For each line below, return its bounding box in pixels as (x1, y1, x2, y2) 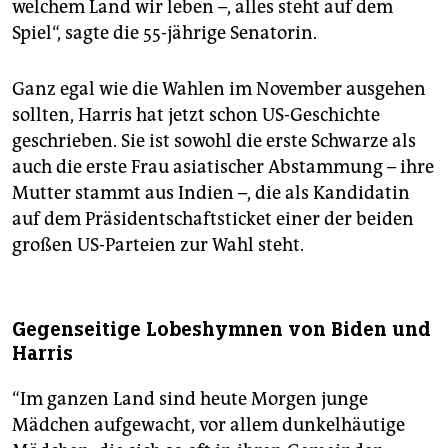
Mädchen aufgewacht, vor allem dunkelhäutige (12, 413, 405, 436)
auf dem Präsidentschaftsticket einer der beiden (12, 207, 414, 230)
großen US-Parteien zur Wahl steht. (12, 233, 304, 256)
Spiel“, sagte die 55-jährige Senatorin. (12, 21, 317, 44)
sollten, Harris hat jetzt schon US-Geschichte (12, 103, 380, 126)
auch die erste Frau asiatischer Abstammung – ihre (12, 155, 434, 178)
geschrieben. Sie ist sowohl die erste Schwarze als (12, 129, 416, 152)
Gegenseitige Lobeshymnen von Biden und (12, 316, 431, 342)
